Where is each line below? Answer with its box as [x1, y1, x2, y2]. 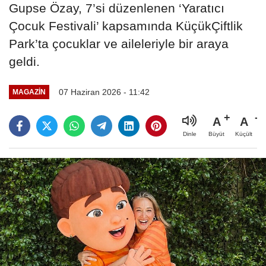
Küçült [235, 130, 252, 137]
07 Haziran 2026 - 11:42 [58, 87, 150, 97]
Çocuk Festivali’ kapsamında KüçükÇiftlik [9, 18, 243, 33]
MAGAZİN [12, 88, 46, 96]
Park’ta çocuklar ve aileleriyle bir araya [9, 36, 229, 50]
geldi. [9, 54, 40, 68]
